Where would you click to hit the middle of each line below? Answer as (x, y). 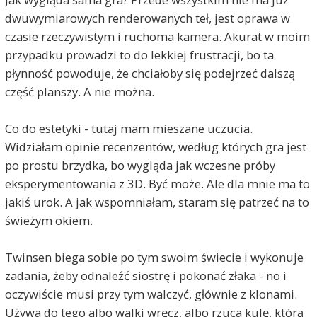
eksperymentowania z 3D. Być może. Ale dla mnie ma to (157, 183)
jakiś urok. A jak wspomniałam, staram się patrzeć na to (157, 202)
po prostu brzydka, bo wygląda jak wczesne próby (140, 165)
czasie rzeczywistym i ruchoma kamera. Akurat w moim (157, 36)
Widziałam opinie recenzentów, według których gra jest (155, 146)
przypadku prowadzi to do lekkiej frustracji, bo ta (139, 54)
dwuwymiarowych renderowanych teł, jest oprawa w (147, 18)
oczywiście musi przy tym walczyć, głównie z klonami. (151, 294)
